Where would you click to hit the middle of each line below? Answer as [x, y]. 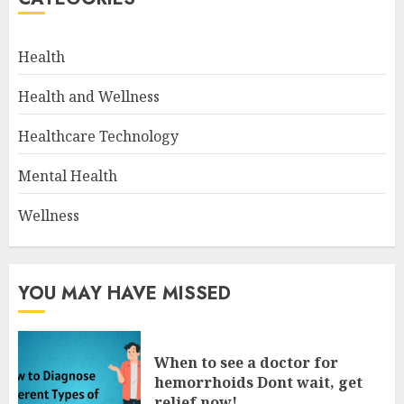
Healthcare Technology [98, 136]
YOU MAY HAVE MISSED [124, 294]
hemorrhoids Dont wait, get [258, 382]
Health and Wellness [89, 96]
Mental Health [68, 176]
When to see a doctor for [246, 363]
